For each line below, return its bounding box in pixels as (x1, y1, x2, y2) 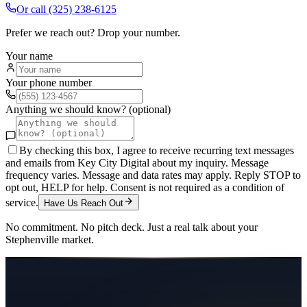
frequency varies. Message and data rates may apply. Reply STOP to (5, 169, 301, 182)
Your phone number (5, 77, 92, 89)
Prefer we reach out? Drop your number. (5, 27, 180, 39)
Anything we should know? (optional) (5, 103, 171, 116)
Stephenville (5, 234, 59, 246)
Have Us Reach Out (44, 198, 123, 209)
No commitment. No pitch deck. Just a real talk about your (5, 221, 258, 234)
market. (59, 234, 94, 246)
